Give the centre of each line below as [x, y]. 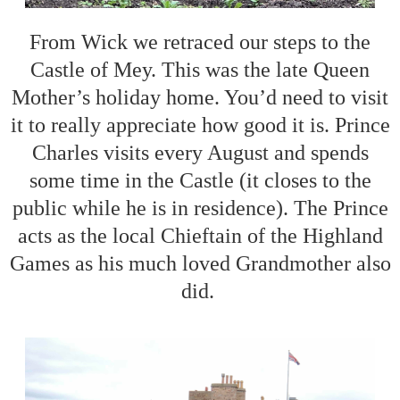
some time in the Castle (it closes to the [200, 180]
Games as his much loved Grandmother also [200, 263]
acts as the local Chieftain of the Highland [200, 235]
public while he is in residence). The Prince [200, 208]
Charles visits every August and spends [200, 152]
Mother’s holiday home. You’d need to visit [200, 97]
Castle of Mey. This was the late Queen [200, 69]
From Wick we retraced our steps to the [200, 42]
